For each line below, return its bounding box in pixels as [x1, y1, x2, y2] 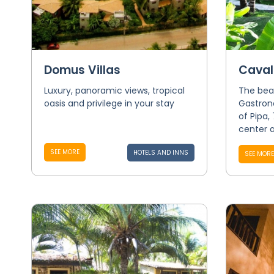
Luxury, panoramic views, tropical [43, 84, 185, 97]
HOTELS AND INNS [133, 148, 188, 157]
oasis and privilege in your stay [43, 97, 174, 109]
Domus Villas [43, 62, 120, 78]
